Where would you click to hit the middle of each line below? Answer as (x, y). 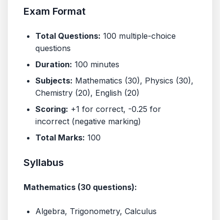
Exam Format (55, 11)
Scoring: (52, 109)
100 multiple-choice (138, 36)
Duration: (54, 64)
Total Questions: (68, 36)
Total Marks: (60, 137)
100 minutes (96, 64)
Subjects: (54, 81)
